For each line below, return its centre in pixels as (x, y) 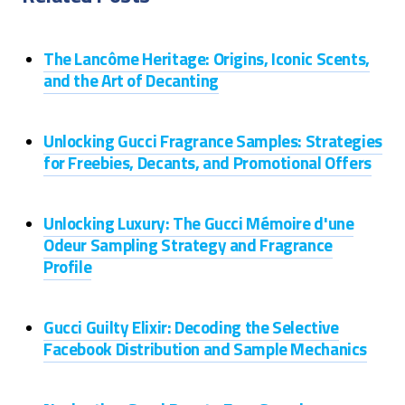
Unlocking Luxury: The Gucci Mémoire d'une (199, 223)
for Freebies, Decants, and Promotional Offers (207, 162)
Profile (68, 266)
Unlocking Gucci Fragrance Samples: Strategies (213, 141)
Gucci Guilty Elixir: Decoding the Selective (191, 327)
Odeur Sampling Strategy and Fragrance (188, 245)
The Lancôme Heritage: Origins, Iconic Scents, (207, 58)
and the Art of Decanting (131, 80)
